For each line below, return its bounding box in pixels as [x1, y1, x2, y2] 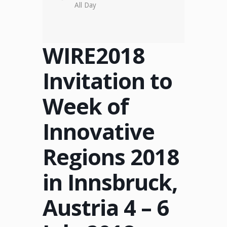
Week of [43, 91, 129, 121]
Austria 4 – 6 [43, 193, 169, 222]
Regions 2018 [43, 142, 179, 172]
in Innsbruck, [43, 167, 177, 197]
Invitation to [43, 66, 172, 96]
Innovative [43, 117, 155, 146]
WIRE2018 [43, 41, 144, 70]
